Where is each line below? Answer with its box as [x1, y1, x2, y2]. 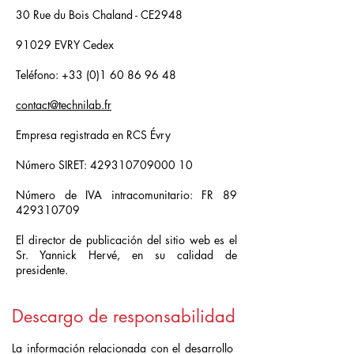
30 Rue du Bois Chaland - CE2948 [16, 7, 183, 22]
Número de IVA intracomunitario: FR [16, 187, 223, 202]
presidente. [16, 262, 68, 277]
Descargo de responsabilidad [12, 305, 235, 327]
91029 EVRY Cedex [16, 37, 114, 52]
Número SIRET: [16, 157, 90, 172]
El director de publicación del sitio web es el [16, 232, 237, 247]
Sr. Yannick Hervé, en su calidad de [16, 247, 237, 262]
